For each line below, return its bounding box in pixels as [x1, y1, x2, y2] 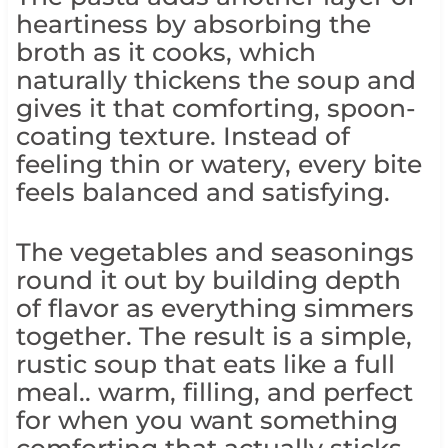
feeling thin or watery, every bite [15, 148, 422, 179]
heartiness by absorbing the [15, 8, 371, 39]
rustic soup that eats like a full [15, 348, 395, 379]
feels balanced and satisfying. [15, 176, 390, 207]
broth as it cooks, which [15, 36, 316, 67]
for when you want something [15, 404, 398, 435]
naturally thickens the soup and [15, 64, 416, 95]
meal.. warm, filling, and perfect [15, 376, 413, 407]
